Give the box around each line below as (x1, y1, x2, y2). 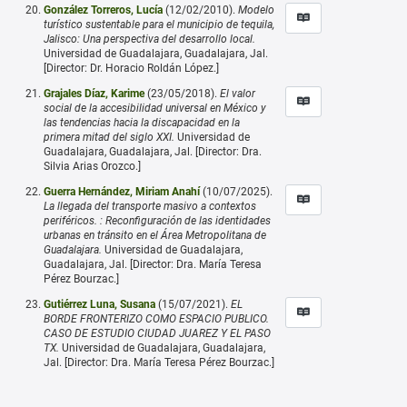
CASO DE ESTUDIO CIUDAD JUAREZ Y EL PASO (44, 326, 271, 340)
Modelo (238, 3, 274, 16)
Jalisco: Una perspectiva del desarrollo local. (44, 32, 255, 45)
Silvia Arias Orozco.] (44, 159, 141, 173)
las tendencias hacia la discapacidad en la (44, 115, 240, 129)
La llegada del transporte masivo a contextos (44, 199, 256, 213)
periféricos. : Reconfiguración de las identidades (44, 213, 271, 227)
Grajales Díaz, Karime (44, 86, 144, 100)
